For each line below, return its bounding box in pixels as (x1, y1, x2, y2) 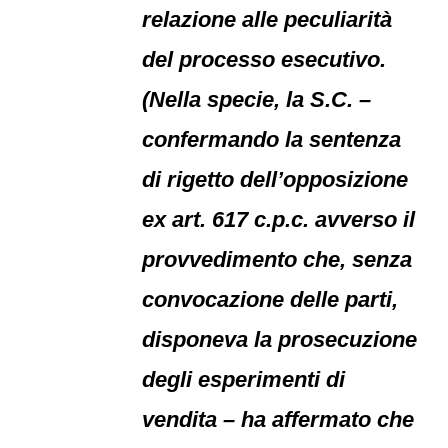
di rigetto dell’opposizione (142, 167, 409, 192)
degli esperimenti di (142, 367, 346, 392)
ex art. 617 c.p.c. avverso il (142, 207, 416, 232)
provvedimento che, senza (142, 247, 413, 272)
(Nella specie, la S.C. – (142, 87, 372, 112)
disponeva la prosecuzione (142, 327, 418, 352)
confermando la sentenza (142, 127, 402, 152)
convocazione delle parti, (142, 287, 399, 312)
